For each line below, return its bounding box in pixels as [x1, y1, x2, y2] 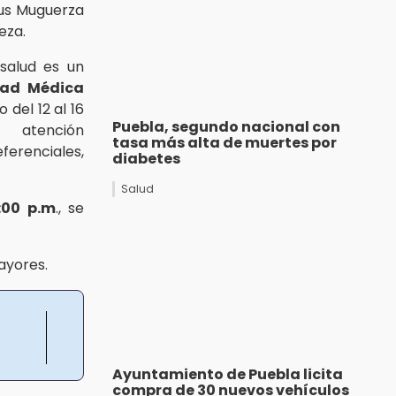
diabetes [112, 148, 180, 170]
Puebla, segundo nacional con [112, 117, 340, 138]
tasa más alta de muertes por [112, 133, 337, 154]
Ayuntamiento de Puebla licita [112, 364, 343, 385]
